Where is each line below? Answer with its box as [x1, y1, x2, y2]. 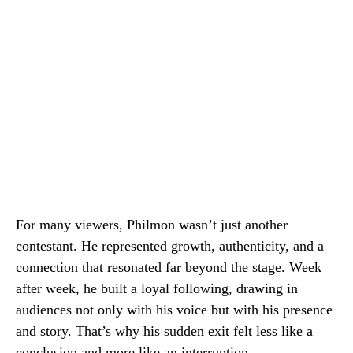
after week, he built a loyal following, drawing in [16, 281, 298, 296]
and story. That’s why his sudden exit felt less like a [16, 323, 313, 339]
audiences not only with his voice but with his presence [16, 302, 333, 318]
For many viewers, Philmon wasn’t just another [16, 217, 288, 232]
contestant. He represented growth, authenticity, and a [16, 238, 324, 254]
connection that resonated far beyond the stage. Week [16, 259, 321, 275]
